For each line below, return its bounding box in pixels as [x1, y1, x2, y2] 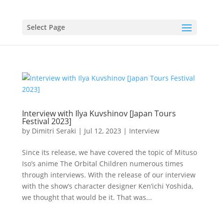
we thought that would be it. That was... [22, 193, 152, 202]
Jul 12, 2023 [84, 126, 121, 135]
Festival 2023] [22, 116, 71, 127]
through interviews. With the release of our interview [22, 170, 196, 179]
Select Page [26, 22, 65, 32]
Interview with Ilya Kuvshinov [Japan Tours [22, 108, 176, 119]
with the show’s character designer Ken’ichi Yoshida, [22, 181, 193, 191]
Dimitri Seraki [31, 126, 76, 135]
